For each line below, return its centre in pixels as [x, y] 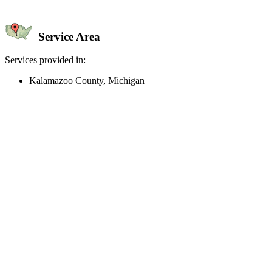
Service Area [68, 36]
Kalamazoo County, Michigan [87, 81]
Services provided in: [45, 60]
